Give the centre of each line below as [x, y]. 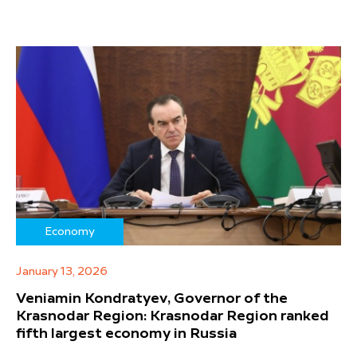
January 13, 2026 [62, 271]
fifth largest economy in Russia [126, 333]
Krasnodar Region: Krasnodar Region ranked [173, 316]
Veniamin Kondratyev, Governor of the [152, 298]
